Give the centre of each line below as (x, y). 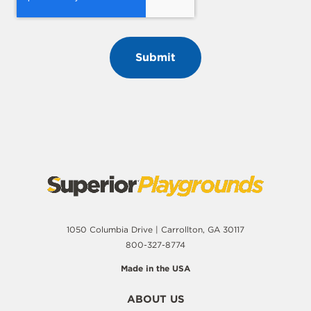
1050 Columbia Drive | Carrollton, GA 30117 (155, 230)
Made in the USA (155, 269)
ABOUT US (155, 300)
